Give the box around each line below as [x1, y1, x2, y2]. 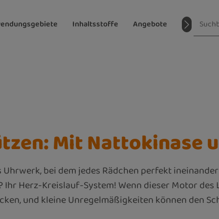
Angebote [132, 18, 167, 30]
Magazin [181, 18, 211, 30]
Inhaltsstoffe [72, 18, 118, 30]
